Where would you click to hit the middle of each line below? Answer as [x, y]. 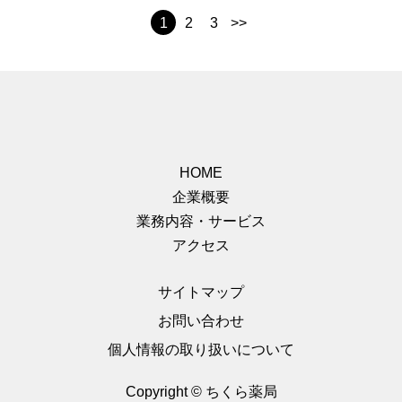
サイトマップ [201, 292]
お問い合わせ [201, 321]
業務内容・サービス [201, 221]
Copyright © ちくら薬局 [201, 392]
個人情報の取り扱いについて [201, 350]
